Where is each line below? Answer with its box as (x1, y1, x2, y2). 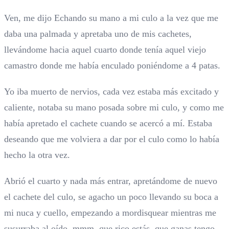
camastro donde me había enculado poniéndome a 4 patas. (4, 60, 220, 71)
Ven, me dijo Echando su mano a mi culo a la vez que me (4, 13, 218, 24)
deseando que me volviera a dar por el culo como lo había (4, 134, 219, 145)
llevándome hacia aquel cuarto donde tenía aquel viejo (4, 44, 206, 55)
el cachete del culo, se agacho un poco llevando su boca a (4, 192, 218, 202)
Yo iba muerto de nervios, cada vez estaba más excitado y (4, 86, 219, 97)
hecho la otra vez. (4, 150, 70, 161)
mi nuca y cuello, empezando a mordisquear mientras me (4, 208, 216, 218)
